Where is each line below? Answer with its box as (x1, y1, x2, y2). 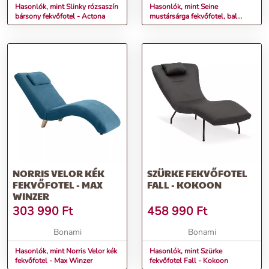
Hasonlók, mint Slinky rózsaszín (15, 2, 118, 12)
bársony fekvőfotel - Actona (15, 11, 105, 22)
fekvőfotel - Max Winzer (15, 256, 92, 266)
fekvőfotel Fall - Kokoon (150, 256, 228, 266)
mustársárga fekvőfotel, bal (150, 11, 237, 22)
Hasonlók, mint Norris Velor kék (15, 246, 117, 256)
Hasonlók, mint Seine (150, 2, 218, 12)
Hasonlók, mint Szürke (150, 246, 222, 256)
